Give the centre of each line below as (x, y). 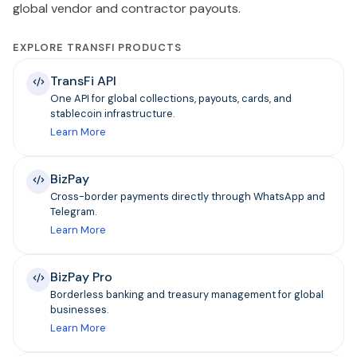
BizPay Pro (81, 277)
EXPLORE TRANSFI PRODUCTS (97, 47)
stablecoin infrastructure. (112, 113)
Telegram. (73, 211)
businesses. (79, 309)
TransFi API (83, 80)
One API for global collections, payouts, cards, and (171, 98)
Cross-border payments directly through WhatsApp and (188, 196)
